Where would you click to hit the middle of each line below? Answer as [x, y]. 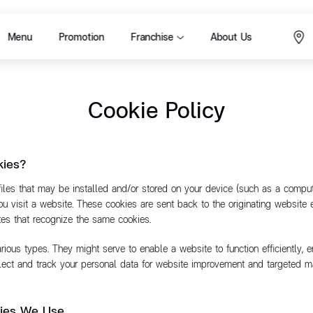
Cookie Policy [156, 109]
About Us [231, 36]
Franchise [152, 36]
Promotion [82, 36]
